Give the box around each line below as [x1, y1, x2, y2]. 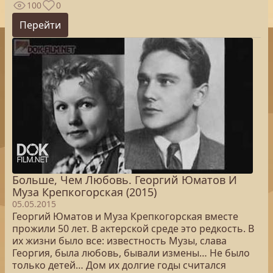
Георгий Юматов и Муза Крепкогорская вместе [12, 210, 238, 223]
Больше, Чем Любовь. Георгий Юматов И [12, 172, 237, 187]
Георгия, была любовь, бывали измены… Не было [12, 246, 250, 260]
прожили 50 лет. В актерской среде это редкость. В [12, 222, 254, 235]
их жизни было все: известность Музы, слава [12, 234, 227, 247]
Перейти [19, 18, 61, 32]
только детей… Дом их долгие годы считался [12, 258, 226, 272]
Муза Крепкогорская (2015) [12, 185, 157, 199]
